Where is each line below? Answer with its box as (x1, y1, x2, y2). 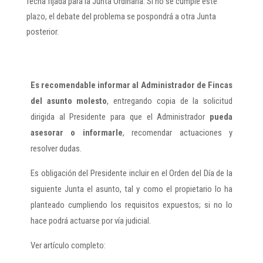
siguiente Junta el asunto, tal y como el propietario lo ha (30, 184, 233, 195)
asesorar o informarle (30, 127, 123, 139)
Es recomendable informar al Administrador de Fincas (30, 80, 233, 91)
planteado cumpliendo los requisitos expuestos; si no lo (30, 200, 233, 211)
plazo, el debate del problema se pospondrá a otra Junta (26, 11, 216, 22)
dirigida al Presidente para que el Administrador (30, 112, 210, 123)
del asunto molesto (30, 96, 107, 107)
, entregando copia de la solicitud (107, 96, 233, 107)
